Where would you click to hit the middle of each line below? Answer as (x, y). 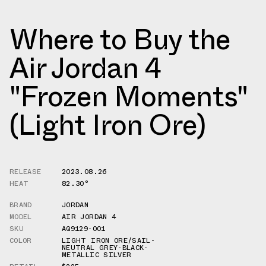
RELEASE (26, 171)
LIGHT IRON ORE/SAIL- (109, 240)
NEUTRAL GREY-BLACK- (105, 247)
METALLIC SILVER (97, 254)
